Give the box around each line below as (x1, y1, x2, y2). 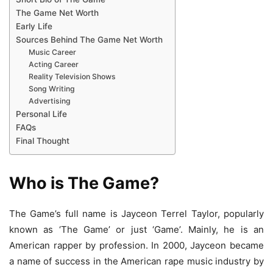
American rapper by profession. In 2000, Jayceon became (9, 239, 264, 251)
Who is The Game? (9, 172, 159, 193)
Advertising (29, 96, 71, 106)
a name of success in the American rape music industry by (9, 255, 264, 267)
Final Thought (16, 136, 69, 146)
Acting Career (29, 60, 79, 69)
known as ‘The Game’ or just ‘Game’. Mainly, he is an (9, 223, 264, 235)
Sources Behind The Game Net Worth (16, 35, 163, 45)
